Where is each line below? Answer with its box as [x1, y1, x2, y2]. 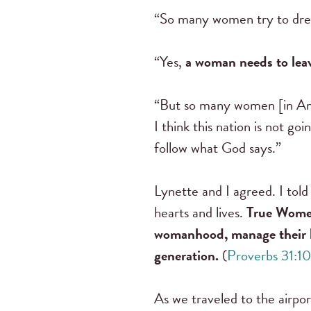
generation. [154, 244, 222, 267]
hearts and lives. [154, 201, 246, 224]
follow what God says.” [154, 136, 281, 159]
